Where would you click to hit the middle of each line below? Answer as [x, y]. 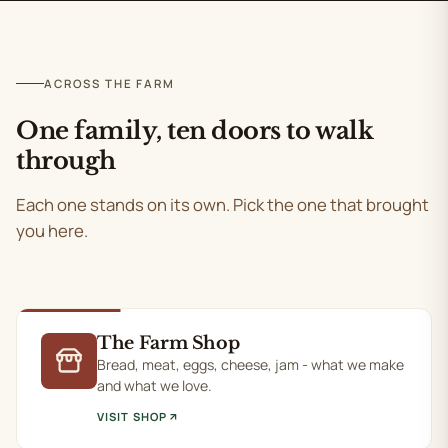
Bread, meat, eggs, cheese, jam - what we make [250, 364]
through [66, 160]
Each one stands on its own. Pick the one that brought [222, 204]
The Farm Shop [168, 343]
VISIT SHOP [132, 416]
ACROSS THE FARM [109, 83]
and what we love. [154, 385]
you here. [52, 230]
